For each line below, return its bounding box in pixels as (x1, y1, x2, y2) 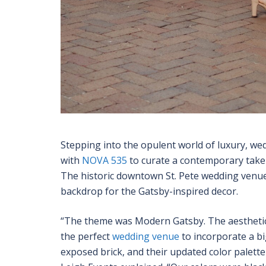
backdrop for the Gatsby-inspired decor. (61, 185, 238, 198)
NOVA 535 (82, 154, 127, 167)
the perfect (61, 230, 112, 243)
